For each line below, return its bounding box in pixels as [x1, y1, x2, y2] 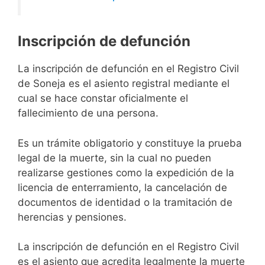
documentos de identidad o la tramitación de [18, 196, 232, 208]
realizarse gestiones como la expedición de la [18, 166, 234, 179]
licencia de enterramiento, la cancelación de [18, 181, 227, 193]
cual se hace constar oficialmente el [18, 92, 188, 105]
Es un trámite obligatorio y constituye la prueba [18, 137, 242, 149]
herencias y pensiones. [18, 211, 127, 223]
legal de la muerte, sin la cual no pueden [18, 151, 211, 164]
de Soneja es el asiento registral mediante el [18, 77, 230, 90]
